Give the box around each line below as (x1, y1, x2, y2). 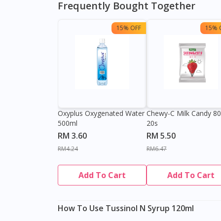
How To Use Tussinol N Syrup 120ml (58, 203, 194, 214)
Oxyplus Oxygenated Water (58, 109, 145, 118)
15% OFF (116, 24, 141, 33)
